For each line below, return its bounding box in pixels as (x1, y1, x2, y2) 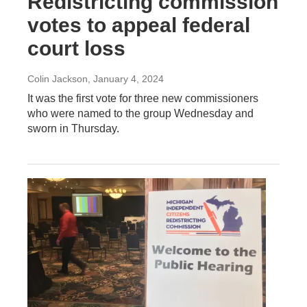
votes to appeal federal (27, 13, 250, 36)
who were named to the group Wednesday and (27, 107, 254, 119)
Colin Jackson (27, 73, 88, 84)
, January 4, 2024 (88, 73, 164, 84)
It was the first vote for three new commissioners (27, 92, 258, 104)
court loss (27, 36, 125, 60)
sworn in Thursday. (27, 122, 119, 134)
